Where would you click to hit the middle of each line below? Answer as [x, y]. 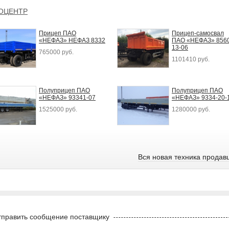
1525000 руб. [58, 109]
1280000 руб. [191, 109]
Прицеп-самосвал [198, 33]
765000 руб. [56, 52]
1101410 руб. [191, 59]
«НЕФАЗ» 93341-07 [67, 97]
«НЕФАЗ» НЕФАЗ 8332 [72, 40]
